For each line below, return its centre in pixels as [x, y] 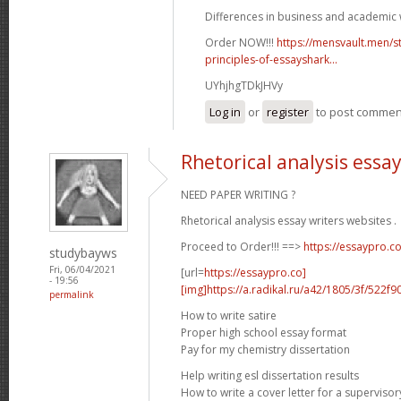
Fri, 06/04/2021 [82, 269]
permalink [72, 294]
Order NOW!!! [241, 42]
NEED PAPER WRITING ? [238, 194]
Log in [225, 111]
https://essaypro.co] [255, 272]
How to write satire [229, 315]
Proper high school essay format [264, 332]
